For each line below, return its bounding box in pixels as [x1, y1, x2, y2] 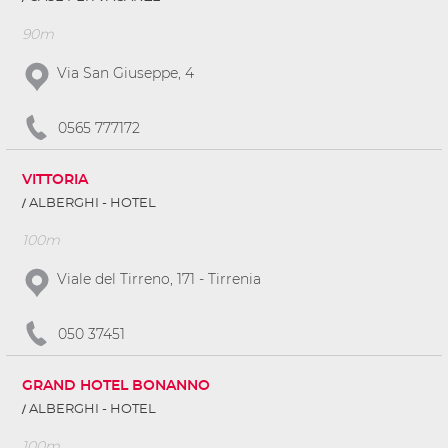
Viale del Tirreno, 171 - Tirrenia [57, 269, 261, 288]
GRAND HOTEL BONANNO [22, 378, 210, 393]
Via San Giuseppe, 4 [57, 63, 194, 82]
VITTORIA [22, 172, 88, 187]
